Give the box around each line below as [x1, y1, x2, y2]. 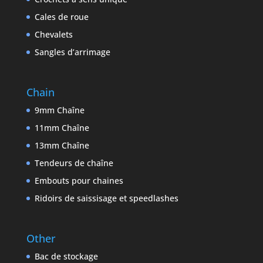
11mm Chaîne [34, 122, 89, 133]
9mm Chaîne [34, 104, 85, 116]
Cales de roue [34, 11, 89, 22]
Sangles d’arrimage [34, 46, 110, 58]
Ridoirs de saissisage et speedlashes [34, 192, 178, 204]
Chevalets [34, 28, 73, 40]
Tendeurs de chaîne [34, 157, 113, 168]
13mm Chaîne [34, 139, 89, 151]
